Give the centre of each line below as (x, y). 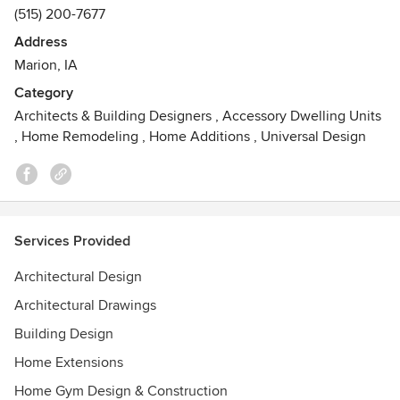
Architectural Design (78, 277)
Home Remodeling (80, 137)
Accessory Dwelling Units (302, 116)
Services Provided (72, 241)
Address (41, 42)
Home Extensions (69, 362)
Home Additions (200, 137)
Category (44, 93)
